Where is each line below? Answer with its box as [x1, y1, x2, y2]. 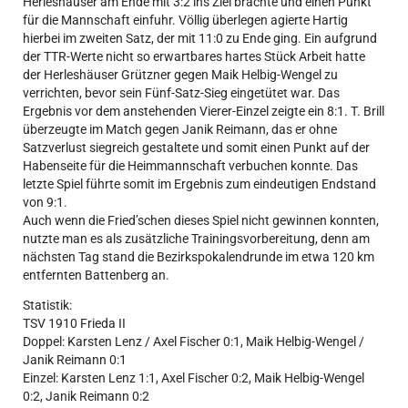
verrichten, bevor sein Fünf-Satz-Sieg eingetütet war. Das [23, 86, 340, 101]
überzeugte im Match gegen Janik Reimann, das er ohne [23, 122, 337, 138]
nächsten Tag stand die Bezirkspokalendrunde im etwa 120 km [23, 250, 374, 265]
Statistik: [23, 297, 72, 312]
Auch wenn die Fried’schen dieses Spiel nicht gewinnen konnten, [23, 213, 379, 229]
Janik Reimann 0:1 [23, 352, 127, 367]
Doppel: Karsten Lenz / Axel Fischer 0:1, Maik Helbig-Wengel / [23, 333, 364, 349]
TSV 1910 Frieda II [23, 315, 126, 331]
